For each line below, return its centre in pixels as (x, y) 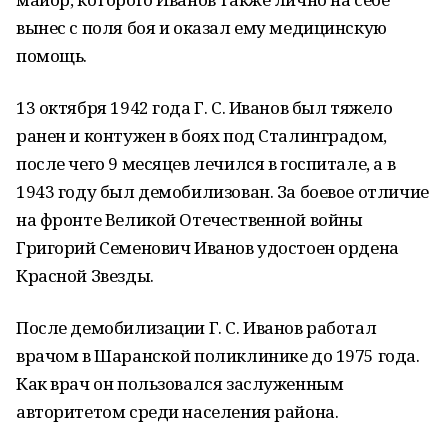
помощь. (52, 55)
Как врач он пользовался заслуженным (180, 383)
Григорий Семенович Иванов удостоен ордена (207, 247)
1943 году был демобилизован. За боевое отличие (222, 191)
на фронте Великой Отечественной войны (189, 219)
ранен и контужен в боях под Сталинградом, (201, 135)
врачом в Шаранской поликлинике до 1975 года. (218, 355)
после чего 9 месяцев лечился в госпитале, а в (206, 163)
